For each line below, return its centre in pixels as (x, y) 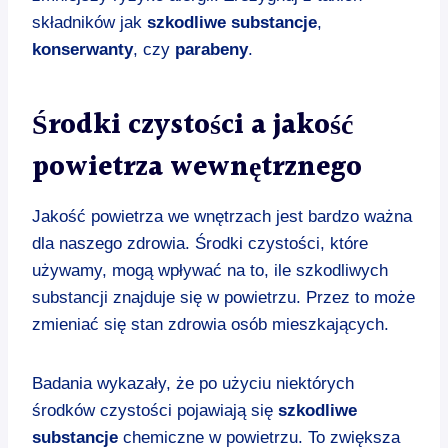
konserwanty (82, 49)
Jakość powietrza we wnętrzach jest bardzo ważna (222, 216)
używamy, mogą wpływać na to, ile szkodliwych (210, 270)
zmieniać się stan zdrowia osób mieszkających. (210, 324)
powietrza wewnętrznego (197, 167)
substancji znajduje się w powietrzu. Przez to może (223, 297)
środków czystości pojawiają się (155, 410)
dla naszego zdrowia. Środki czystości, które (200, 243)
